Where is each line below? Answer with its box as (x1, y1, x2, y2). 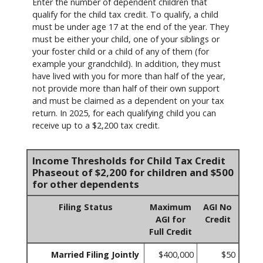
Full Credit (149, 225, 192, 237)
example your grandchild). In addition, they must (32, 58, 221, 69)
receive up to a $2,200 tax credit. (32, 119, 160, 131)
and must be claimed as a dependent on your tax (32, 95, 224, 106)
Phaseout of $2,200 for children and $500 (32, 165, 234, 179)
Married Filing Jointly (51, 248, 139, 260)
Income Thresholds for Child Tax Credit (32, 153, 225, 167)
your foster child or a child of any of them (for (32, 45, 209, 57)
